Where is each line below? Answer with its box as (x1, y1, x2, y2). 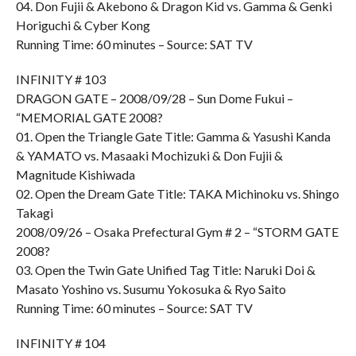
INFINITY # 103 (15, 72, 106, 87)
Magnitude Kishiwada (15, 167, 135, 182)
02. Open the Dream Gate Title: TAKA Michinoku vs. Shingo (15, 186, 339, 201)
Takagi (15, 205, 53, 220)
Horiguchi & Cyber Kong (15, 17, 150, 33)
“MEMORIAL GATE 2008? (15, 110, 163, 125)
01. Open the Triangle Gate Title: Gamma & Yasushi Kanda (15, 129, 331, 144)
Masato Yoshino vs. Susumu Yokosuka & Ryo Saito (15, 281, 286, 296)
